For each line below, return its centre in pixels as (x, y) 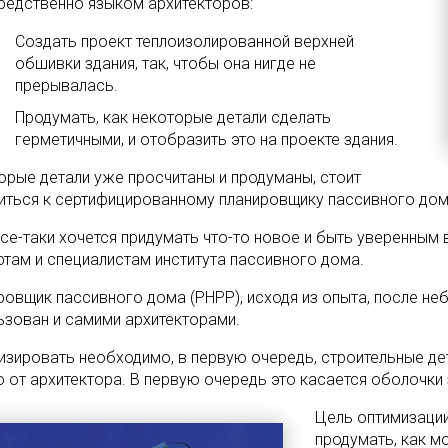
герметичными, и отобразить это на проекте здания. (206, 139)
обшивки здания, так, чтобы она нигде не (165, 63)
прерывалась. (66, 85)
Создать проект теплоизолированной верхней (184, 41)
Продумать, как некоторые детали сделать (173, 117)
